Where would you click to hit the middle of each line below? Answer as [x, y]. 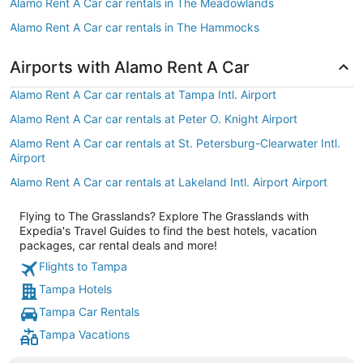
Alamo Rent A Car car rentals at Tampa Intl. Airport [143, 94]
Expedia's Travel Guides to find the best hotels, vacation [168, 231]
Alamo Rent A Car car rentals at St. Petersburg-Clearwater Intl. [175, 143]
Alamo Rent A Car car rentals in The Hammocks [135, 27]
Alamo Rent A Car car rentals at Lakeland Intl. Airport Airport [169, 182]
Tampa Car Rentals [89, 312]
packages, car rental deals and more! [118, 245]
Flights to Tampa [83, 266]
